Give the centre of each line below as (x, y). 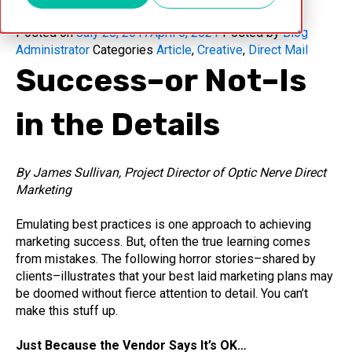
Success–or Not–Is (161, 81)
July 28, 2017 (113, 33)
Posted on (44, 33)
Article (174, 50)
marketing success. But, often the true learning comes (163, 242)
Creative (220, 50)
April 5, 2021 (185, 33)
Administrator (53, 50)
